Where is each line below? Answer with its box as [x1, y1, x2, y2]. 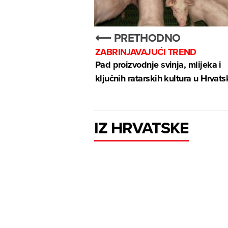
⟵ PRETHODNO [95, 29, 181, 46]
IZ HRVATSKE [94, 116, 189, 140]
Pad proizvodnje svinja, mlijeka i [95, 58, 221, 71]
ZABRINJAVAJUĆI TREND [95, 45, 196, 59]
